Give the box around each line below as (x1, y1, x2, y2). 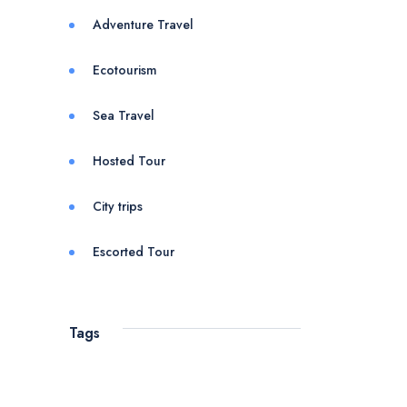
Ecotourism (93, 61, 157, 79)
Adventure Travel (93, 15, 194, 34)
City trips (93, 197, 143, 215)
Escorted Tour (93, 243, 174, 261)
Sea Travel (93, 106, 154, 124)
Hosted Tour (93, 152, 165, 170)
